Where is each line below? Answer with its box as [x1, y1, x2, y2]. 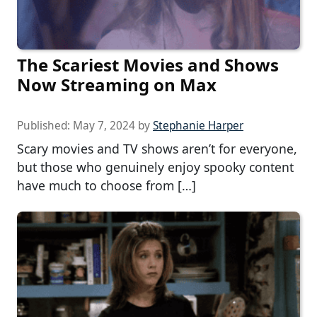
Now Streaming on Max [17, 72, 217, 96]
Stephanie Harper [153, 117, 243, 133]
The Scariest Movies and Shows [17, 52, 279, 76]
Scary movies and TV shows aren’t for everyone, [17, 139, 297, 157]
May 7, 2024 [73, 117, 135, 133]
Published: [17, 117, 73, 133]
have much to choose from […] [17, 176, 196, 194]
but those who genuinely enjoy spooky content [17, 158, 294, 175]
